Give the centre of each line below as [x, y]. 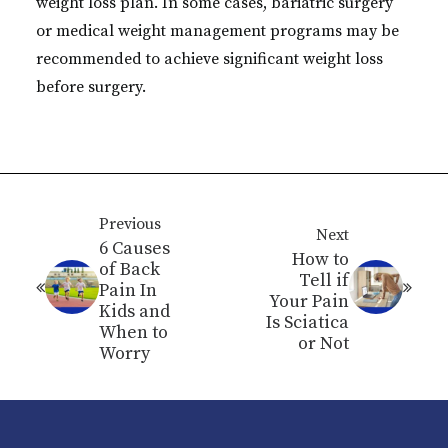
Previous [130, 224]
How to [320, 259]
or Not [323, 343]
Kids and [134, 311]
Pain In [128, 290]
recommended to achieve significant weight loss [209, 59]
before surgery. [91, 87]
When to [133, 332]
